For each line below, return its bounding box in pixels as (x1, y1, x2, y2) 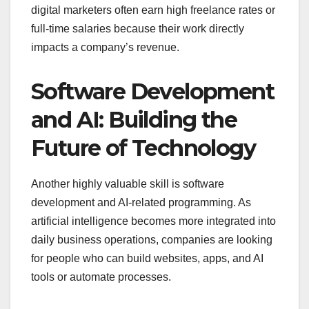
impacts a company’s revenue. (31, 41, 179, 54)
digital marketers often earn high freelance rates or (31, 4, 275, 17)
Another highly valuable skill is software (31, 178, 224, 190)
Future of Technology (31, 134, 255, 162)
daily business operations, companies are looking (31, 234, 272, 246)
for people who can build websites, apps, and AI (31, 252, 263, 265)
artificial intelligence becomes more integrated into (31, 215, 276, 228)
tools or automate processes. (31, 271, 171, 283)
